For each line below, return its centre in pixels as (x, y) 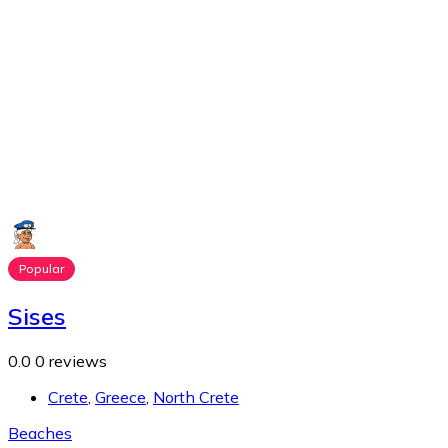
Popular (41, 269)
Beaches (40, 433)
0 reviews (71, 361)
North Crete (196, 397)
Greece (120, 397)
